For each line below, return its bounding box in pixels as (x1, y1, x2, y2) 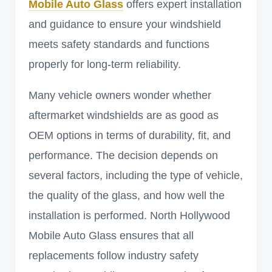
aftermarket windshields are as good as (29, 109, 219, 121)
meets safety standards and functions (29, 38, 209, 50)
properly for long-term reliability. (29, 58, 181, 70)
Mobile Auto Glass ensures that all (29, 229, 194, 242)
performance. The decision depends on (29, 149, 218, 161)
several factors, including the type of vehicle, (29, 169, 243, 182)
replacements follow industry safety (29, 250, 199, 262)
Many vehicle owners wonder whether (29, 89, 211, 101)
